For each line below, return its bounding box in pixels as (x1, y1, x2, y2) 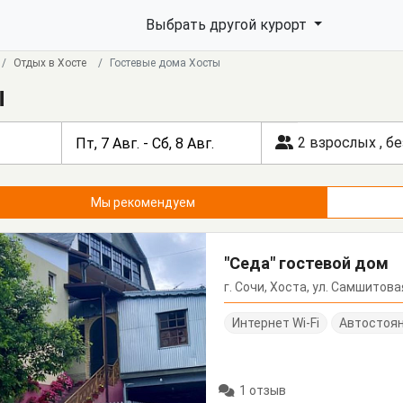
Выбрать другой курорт (145, 16, 310, 33)
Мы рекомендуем (113, 195, 196, 210)
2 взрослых (297, 134, 380, 151)
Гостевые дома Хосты (110, 57, 220, 69)
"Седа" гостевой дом (224, 254, 390, 273)
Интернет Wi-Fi (232, 316, 320, 330)
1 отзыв (239, 383, 287, 399)
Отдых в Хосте (13, 57, 86, 69)
